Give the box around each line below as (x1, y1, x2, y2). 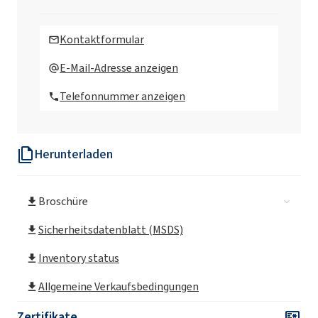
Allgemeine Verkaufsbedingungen (38, 279, 199, 295)
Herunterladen (34, 146, 113, 163)
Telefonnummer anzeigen (60, 89, 185, 104)
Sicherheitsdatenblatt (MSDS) (38, 222, 183, 238)
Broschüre (38, 194, 88, 209)
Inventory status (38, 251, 119, 266)
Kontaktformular (60, 32, 144, 48)
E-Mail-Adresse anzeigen (60, 60, 178, 76)
